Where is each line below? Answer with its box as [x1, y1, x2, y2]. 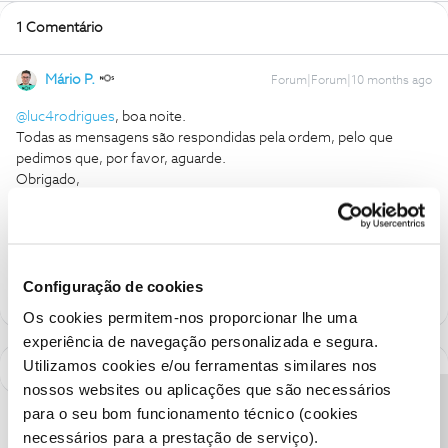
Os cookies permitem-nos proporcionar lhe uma [23, 308, 357, 326]
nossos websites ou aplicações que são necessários [23, 380, 392, 398]
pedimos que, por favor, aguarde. [16, 152, 229, 166]
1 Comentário [16, 21, 103, 35]
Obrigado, [16, 173, 80, 187]
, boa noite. [115, 110, 189, 124]
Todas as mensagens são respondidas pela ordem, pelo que [16, 131, 393, 145]
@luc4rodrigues [16, 110, 115, 124]
